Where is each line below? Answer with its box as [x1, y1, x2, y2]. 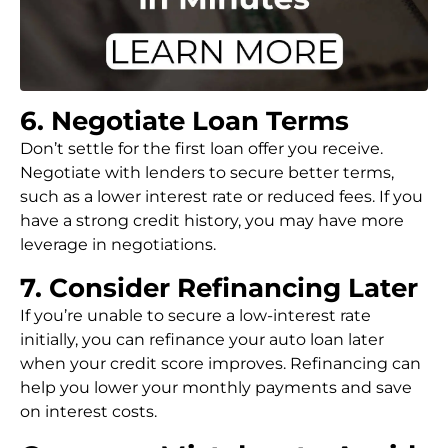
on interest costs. [20, 402, 157, 421]
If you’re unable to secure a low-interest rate [20, 306, 371, 325]
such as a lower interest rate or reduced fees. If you [20, 187, 423, 206]
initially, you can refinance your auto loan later [20, 330, 384, 349]
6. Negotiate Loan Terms [20, 105, 349, 137]
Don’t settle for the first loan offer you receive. [20, 139, 383, 158]
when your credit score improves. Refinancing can [20, 354, 421, 373]
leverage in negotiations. [20, 235, 216, 254]
